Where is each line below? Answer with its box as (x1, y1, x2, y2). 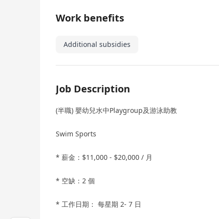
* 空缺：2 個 (56, 176, 95, 186)
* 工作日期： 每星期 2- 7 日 (56, 199, 141, 209)
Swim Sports (56, 129, 96, 139)
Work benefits (56, 11, 124, 25)
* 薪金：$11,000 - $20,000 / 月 (56, 153, 153, 162)
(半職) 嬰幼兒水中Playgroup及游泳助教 (56, 106, 177, 115)
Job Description (56, 82, 130, 96)
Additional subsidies (64, 40, 131, 49)
